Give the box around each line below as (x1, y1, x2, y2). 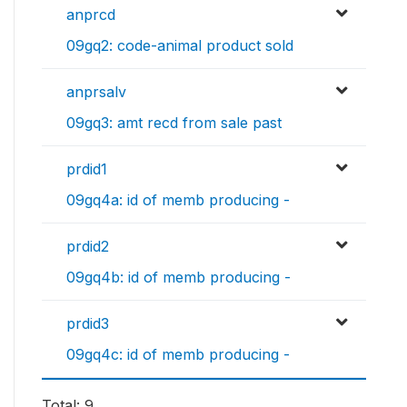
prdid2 (66, 237, 109, 256)
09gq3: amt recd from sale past (66, 114, 282, 133)
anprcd (66, 5, 115, 25)
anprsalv (66, 83, 126, 102)
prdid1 (66, 160, 107, 179)
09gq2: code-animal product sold (66, 36, 293, 55)
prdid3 (66, 314, 109, 333)
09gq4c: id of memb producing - (66, 345, 290, 364)
